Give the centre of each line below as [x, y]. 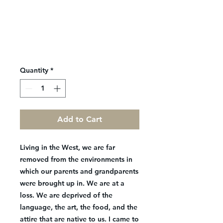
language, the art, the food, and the [79, 207]
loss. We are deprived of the [66, 195]
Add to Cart [80, 119]
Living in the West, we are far [67, 147]
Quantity [34, 70]
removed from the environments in [76, 159]
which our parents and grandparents [79, 171]
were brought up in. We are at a [72, 183]
